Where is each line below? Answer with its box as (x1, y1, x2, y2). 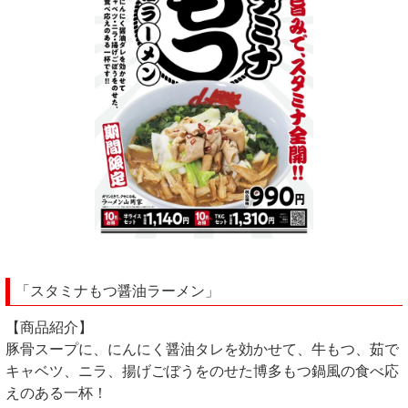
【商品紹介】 (5, 320, 93, 336)
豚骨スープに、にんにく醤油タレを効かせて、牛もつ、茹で (5, 342, 399, 358)
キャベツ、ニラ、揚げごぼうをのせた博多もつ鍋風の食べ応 (5, 363, 399, 380)
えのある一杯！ (5, 385, 107, 402)
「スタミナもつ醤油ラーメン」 (15, 283, 219, 300)
